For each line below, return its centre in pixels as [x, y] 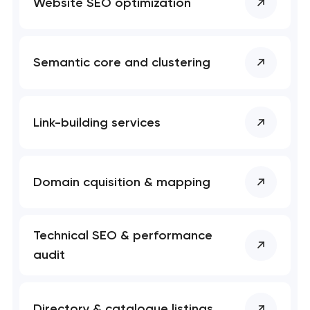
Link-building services [97, 122]
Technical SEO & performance [123, 236]
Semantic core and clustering [122, 63]
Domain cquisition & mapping [122, 182]
